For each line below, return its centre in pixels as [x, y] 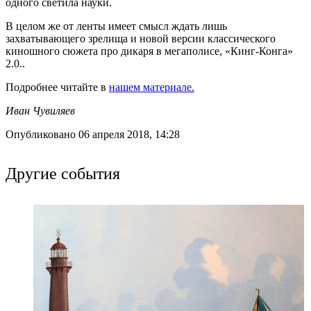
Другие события [63, 173]
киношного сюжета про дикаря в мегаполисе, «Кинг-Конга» [149, 51]
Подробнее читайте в [57, 87]
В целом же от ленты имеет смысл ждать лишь [116, 26]
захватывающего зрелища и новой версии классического [141, 38]
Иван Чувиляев [40, 110]
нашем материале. [152, 87]
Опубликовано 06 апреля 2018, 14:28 [93, 134]
